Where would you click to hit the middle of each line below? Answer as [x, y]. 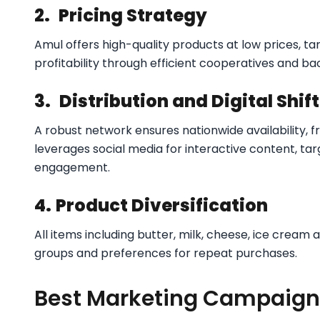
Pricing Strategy [133, 15]
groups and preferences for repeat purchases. [166, 253]
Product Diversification [162, 205]
